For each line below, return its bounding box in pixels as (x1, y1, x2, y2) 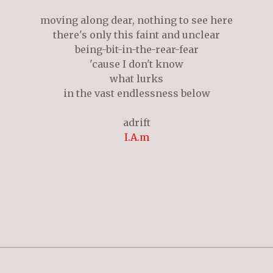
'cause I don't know (90, 58, 183, 71)
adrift (122, 116, 151, 129)
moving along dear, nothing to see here (40, 14, 233, 27)
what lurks (110, 73, 163, 85)
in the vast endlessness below (63, 87, 210, 100)
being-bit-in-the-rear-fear (74, 43, 199, 56)
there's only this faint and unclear (51, 29, 222, 41)
